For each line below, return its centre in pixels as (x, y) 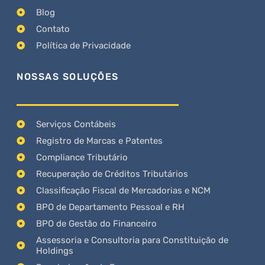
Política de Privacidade (83, 45)
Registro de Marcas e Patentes (99, 140)
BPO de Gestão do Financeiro (96, 223)
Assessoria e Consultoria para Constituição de (132, 240)
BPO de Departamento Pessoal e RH (110, 207)
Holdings (54, 251)
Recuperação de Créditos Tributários (112, 174)
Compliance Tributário (82, 157)
